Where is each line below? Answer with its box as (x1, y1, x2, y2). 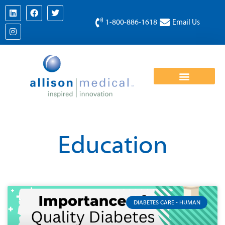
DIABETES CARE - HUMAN (133, 199, 200, 206)
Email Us (172, 18, 200, 27)
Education (57, 131, 168, 160)
